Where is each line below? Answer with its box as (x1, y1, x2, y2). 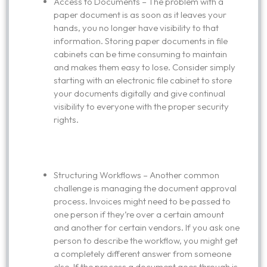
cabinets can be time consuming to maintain (54, 48, 227, 60)
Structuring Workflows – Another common (54, 169, 219, 181)
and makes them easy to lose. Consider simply (54, 61, 235, 73)
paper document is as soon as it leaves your (54, 9, 226, 20)
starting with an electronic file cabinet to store (54, 74, 232, 86)
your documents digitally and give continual (54, 88, 225, 99)
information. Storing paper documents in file (54, 35, 228, 46)
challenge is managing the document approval (54, 182, 237, 194)
